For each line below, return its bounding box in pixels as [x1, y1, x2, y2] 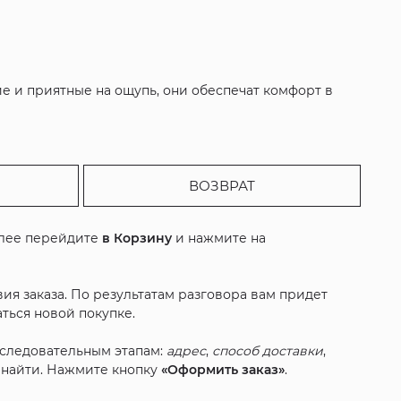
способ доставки [212, 343, 324, 360]
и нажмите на [172, 230, 267, 247]
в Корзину [102, 230, 173, 247]
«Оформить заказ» [161, 362, 286, 379]
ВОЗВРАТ [188, 177, 255, 195]
